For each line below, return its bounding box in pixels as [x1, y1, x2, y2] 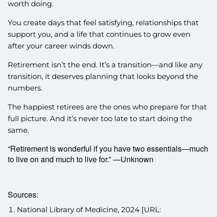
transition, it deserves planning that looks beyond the [8, 71, 199, 81]
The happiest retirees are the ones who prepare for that [8, 102, 207, 111]
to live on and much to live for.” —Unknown [8, 153, 154, 165]
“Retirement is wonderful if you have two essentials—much [8, 142, 209, 154]
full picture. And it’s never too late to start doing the [8, 113, 193, 123]
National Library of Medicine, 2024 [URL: [16, 204, 161, 214]
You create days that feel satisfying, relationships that [8, 17, 199, 27]
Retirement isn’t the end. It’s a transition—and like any [8, 60, 203, 69]
